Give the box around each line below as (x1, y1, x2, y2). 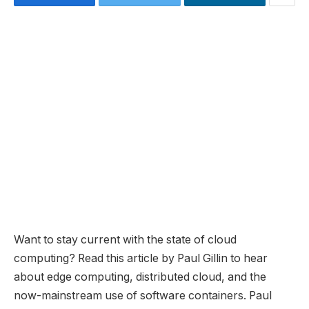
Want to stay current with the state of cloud (14, 232, 237, 246)
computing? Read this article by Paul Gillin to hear (14, 251, 268, 265)
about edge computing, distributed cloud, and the (14, 270, 266, 283)
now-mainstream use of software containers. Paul (14, 288, 272, 302)
